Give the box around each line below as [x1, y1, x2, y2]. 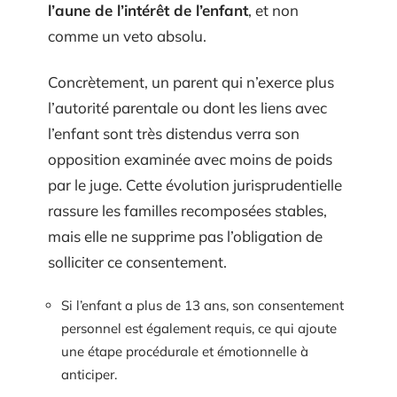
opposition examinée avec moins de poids [48, 149, 332, 168]
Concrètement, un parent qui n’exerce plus [48, 72, 334, 91]
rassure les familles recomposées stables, [48, 200, 327, 220]
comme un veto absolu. [48, 27, 206, 46]
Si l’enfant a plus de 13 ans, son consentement [61, 297, 344, 315]
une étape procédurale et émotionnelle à [61, 343, 308, 361]
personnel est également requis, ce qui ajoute [61, 320, 337, 338]
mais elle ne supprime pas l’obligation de [48, 226, 323, 245]
